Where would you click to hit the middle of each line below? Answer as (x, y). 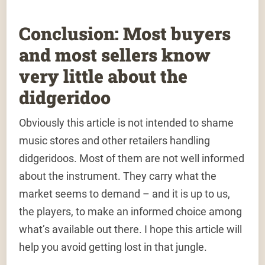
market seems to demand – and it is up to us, (125, 194)
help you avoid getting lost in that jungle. (113, 247)
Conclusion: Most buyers (125, 34)
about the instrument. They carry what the (118, 176)
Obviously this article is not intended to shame (127, 123)
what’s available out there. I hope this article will (131, 230)
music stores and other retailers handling (115, 141)
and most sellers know (115, 55)
